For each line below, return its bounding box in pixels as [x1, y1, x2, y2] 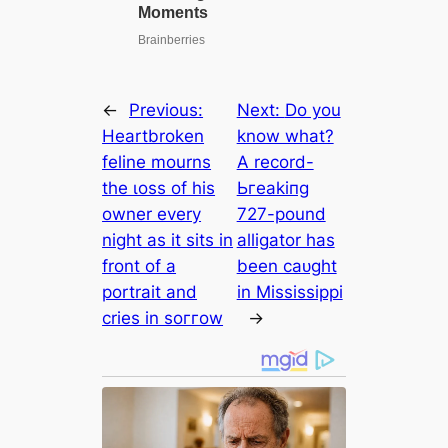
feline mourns [102, 151, 212, 172]
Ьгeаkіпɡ [236, 177, 309, 198]
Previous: [129, 99, 204, 120]
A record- [236, 151, 314, 172]
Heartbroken [102, 125, 205, 146]
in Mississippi [236, 281, 343, 302]
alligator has [236, 229, 335, 250]
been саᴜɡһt [236, 255, 337, 276]
